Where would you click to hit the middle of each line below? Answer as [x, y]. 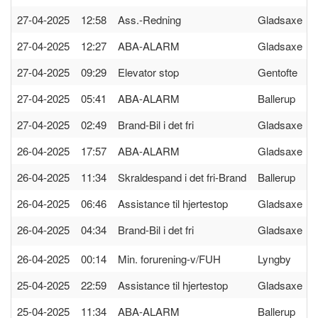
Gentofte [278, 72]
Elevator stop [148, 72]
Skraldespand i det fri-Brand [182, 177]
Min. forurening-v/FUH [169, 259]
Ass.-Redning [149, 20]
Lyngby [274, 259]
